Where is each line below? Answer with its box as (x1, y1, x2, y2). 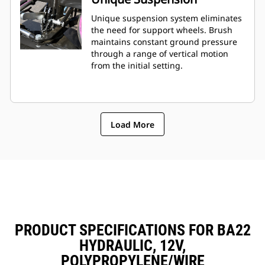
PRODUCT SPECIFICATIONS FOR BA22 (14, 221, 251, 240)
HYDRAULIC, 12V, (79, 237, 186, 255)
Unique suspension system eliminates (91, 12, 242, 24)
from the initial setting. (91, 60, 183, 72)
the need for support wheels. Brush (91, 24, 232, 36)
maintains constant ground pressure (91, 36, 237, 48)
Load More (111, 118, 154, 130)
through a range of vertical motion (91, 48, 228, 60)
